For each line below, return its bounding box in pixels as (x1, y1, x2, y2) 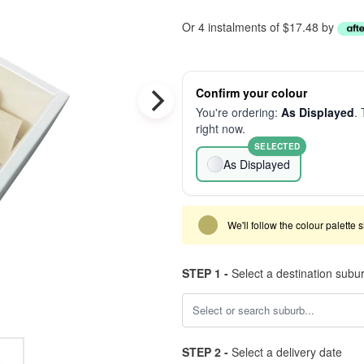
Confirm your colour (196, 84, 307, 101)
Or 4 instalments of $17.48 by (182, 19, 337, 35)
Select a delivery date (228, 344, 342, 360)
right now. (196, 120, 245, 136)
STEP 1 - (182, 265, 228, 281)
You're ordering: (196, 104, 281, 120)
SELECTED (254, 141, 300, 152)
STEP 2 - (182, 344, 228, 360)
